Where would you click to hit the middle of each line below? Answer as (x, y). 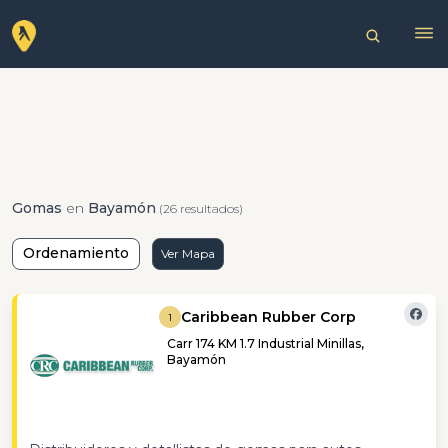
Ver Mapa (188, 253)
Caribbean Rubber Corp (269, 317)
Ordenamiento (76, 253)
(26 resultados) (199, 208)
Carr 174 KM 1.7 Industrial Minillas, (266, 343)
